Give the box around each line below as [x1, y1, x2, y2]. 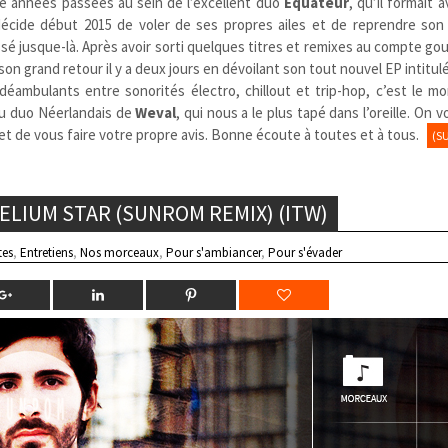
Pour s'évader [268, 243, 343, 261]
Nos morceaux [80, 243, 160, 261]
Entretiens [20, 243, 74, 261]
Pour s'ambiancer [166, 243, 262, 261]
